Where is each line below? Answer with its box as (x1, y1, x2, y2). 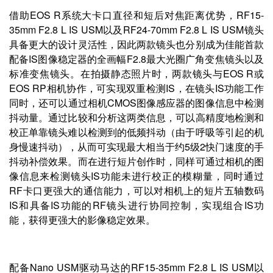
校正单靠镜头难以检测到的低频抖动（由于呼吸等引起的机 (9, 124, 264, 139)
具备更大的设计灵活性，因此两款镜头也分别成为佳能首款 (9, 37, 264, 51)
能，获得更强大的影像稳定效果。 (9, 212, 155, 227)
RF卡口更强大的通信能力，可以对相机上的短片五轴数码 (9, 183, 264, 197)
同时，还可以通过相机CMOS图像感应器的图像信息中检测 (9, 95, 264, 110)
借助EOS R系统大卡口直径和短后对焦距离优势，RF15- (9, 7, 264, 22)
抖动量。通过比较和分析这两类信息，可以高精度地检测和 (9, 110, 264, 124)
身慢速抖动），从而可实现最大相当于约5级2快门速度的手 (9, 139, 264, 154)
